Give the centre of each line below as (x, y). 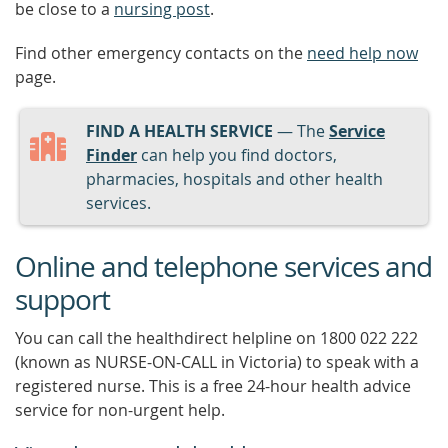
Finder (111, 155)
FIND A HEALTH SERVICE (179, 131)
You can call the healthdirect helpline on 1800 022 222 (216, 338)
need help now (362, 53)
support (62, 299)
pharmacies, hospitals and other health (234, 179)
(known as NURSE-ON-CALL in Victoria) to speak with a (217, 362)
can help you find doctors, (237, 155)
